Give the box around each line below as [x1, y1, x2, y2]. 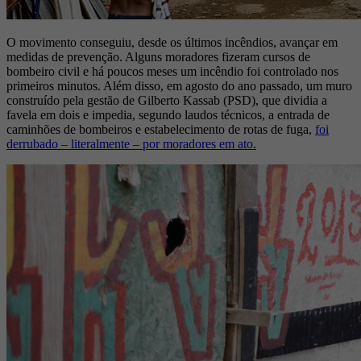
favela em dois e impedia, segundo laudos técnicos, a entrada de [6, 108, 330, 122]
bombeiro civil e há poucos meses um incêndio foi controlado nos [6, 64, 338, 79]
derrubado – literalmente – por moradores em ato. [6, 137, 256, 151]
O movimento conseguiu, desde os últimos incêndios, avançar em [6, 35, 338, 50]
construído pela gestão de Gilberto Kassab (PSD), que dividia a [6, 93, 327, 108]
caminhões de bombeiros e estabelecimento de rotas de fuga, [6, 122, 315, 137]
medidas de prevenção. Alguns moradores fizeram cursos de [6, 50, 310, 64]
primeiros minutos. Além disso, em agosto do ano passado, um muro [6, 79, 352, 93]
